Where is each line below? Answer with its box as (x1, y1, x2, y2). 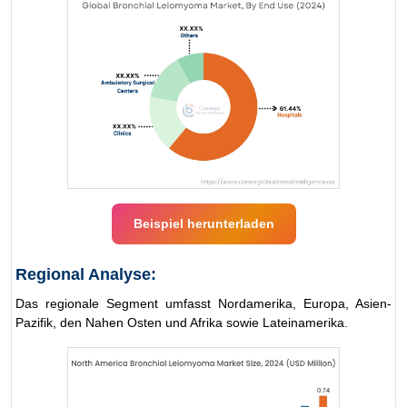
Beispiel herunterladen (133, 216, 274, 232)
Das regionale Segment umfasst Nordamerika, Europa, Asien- (15, 296, 392, 312)
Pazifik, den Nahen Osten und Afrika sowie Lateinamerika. (15, 315, 348, 331)
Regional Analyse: (15, 265, 156, 284)
